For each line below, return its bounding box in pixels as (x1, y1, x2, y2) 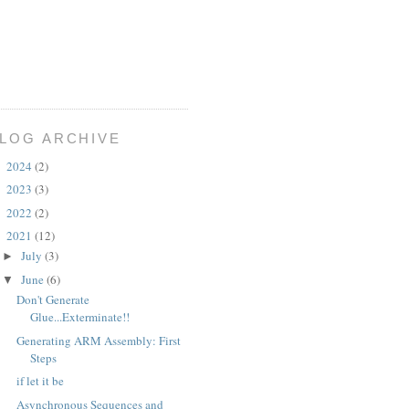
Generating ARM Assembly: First (16, 331, 182, 349)
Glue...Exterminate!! (30, 309, 131, 326)
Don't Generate (16, 291, 90, 309)
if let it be (16, 372, 65, 390)
